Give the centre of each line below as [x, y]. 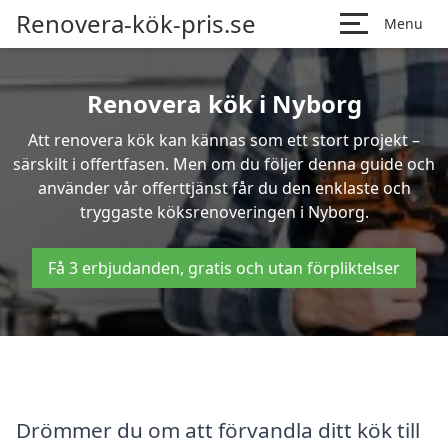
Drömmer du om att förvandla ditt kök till [218, 429]
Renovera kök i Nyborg [224, 103]
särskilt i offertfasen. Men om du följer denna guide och [224, 164]
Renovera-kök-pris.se [136, 23]
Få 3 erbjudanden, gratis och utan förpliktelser [224, 268]
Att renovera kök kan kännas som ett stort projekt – [224, 140]
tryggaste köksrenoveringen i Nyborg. [224, 212]
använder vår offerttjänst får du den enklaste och [224, 188]
